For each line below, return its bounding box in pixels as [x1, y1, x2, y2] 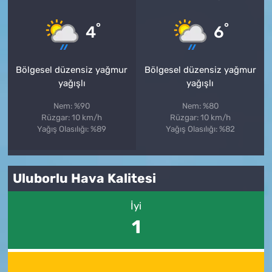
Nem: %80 [182, 101, 219, 110]
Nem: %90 [53, 101, 90, 110]
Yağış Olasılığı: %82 [165, 124, 235, 134]
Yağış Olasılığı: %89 [37, 124, 107, 134]
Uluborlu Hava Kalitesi [13, 171, 157, 186]
